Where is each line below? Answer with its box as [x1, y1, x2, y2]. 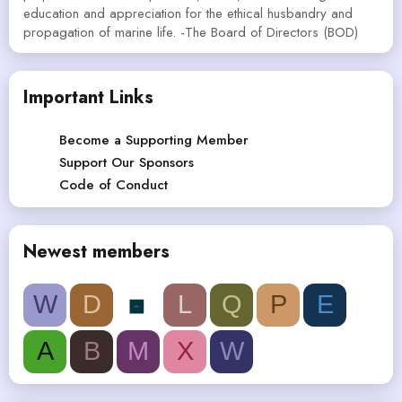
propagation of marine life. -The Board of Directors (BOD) [23, 22, 358, 42]
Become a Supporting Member [59, 129, 249, 150]
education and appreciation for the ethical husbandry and [23, 3, 353, 23]
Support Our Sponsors [59, 152, 194, 172]
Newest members [23, 238, 170, 265]
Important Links [23, 83, 153, 110]
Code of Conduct [59, 174, 168, 195]
